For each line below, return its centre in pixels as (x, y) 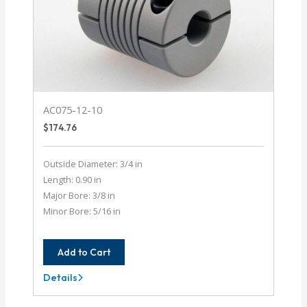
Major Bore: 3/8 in (79, 196)
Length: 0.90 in (73, 180)
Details (61, 277)
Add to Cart (84, 252)
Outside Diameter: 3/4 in (93, 164)
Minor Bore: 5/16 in (82, 211)
